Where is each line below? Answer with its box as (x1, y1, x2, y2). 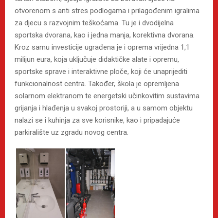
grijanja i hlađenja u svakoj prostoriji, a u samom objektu (15, 104, 193, 113)
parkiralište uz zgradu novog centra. (15, 128, 128, 137)
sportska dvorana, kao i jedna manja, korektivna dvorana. (15, 31, 195, 40)
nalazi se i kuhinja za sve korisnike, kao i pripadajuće (15, 116, 180, 125)
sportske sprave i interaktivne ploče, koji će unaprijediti (15, 67, 187, 76)
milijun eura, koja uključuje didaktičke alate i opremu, (15, 55, 179, 64)
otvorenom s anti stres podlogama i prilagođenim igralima (15, 6, 200, 16)
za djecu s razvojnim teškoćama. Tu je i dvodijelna (15, 18, 174, 28)
